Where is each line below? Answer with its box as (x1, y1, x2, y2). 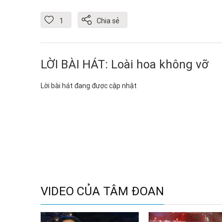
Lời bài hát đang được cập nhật (41, 81, 137, 90)
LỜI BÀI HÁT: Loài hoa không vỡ (41, 57, 209, 71)
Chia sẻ (97, 16, 119, 26)
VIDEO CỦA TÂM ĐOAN (41, 184, 164, 198)
